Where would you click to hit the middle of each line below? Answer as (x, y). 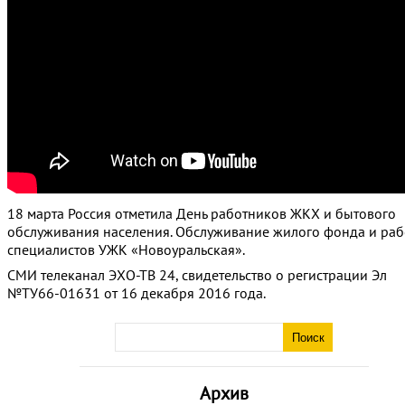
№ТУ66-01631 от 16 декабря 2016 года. (137, 293)
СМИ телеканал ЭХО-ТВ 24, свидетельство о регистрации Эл (197, 275)
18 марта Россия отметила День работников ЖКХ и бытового (202, 213)
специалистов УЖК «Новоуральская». (126, 250)
